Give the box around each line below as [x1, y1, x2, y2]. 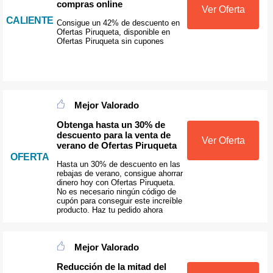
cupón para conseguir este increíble [56, 196, 182, 206]
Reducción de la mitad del [56, 261, 166, 272]
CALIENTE [5, 15, 54, 26]
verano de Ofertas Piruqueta [56, 140, 177, 151]
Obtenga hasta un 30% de [56, 119, 165, 130]
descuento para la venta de [56, 130, 171, 141]
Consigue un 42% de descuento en [56, 18, 180, 28]
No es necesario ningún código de [56, 187, 176, 197]
